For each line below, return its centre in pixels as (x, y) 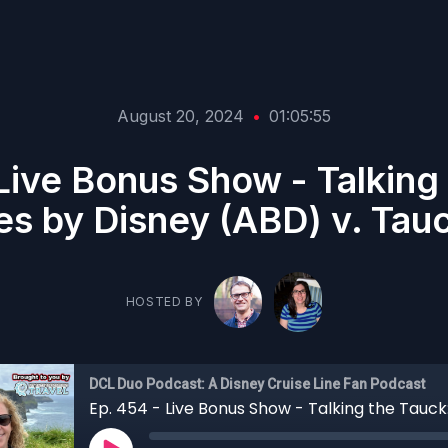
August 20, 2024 (180, 116)
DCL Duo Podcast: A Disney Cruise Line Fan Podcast (257, 384)
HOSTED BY (164, 301)
